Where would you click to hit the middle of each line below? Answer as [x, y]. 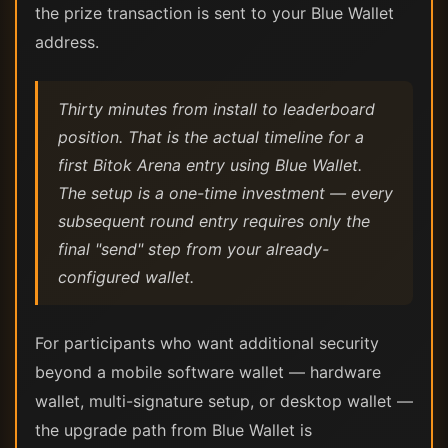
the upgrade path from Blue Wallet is [173, 430]
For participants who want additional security [207, 343]
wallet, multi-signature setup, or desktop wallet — [224, 401]
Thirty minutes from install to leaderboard [216, 109]
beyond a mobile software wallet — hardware [208, 372]
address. [67, 42]
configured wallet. [126, 277]
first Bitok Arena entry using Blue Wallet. [210, 165]
